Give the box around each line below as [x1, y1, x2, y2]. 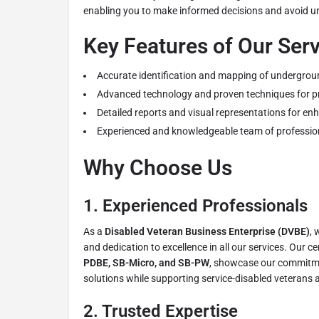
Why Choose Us [83, 155, 232, 181]
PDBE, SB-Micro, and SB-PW [83, 257, 209, 269]
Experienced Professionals [103, 196, 308, 216]
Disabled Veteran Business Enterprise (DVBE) [105, 226, 310, 238]
